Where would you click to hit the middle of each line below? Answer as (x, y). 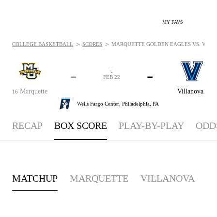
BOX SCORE (81, 125)
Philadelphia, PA (140, 103)
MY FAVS (173, 22)
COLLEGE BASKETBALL (43, 44)
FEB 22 (112, 77)
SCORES (92, 44)
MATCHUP (35, 178)
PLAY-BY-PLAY (151, 125)
